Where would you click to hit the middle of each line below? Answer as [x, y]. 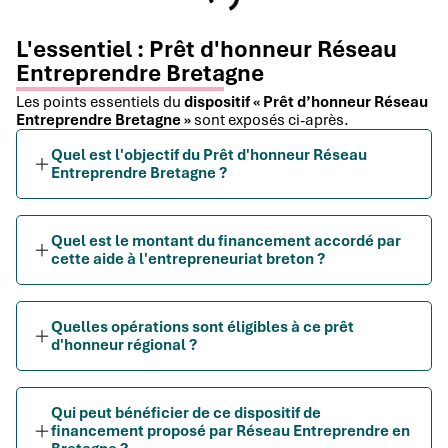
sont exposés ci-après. [270, 120]
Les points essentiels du [100, 102]
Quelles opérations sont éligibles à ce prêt [202, 327]
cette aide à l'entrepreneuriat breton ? [188, 259]
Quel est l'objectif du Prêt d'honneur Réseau [209, 155]
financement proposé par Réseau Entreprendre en [230, 431]
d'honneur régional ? [124, 345]
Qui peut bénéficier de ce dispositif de [186, 413]
